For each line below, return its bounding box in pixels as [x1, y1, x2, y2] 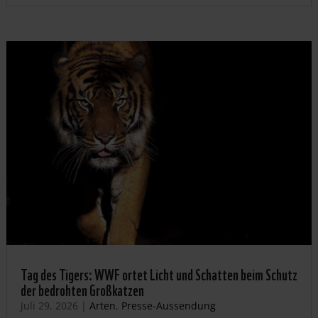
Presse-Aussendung [121, 298, 216, 312]
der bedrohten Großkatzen [20, 277, 144, 300]
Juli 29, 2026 [20, 298, 78, 312]
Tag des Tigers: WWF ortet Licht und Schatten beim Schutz [20, 261, 297, 285]
